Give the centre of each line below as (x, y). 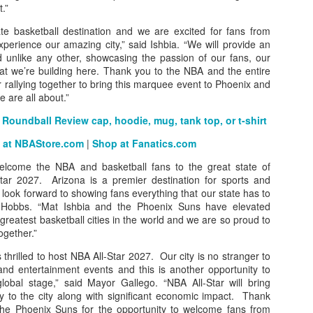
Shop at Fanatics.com (144, 143)
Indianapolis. (232, 283)
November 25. (235, 153)
